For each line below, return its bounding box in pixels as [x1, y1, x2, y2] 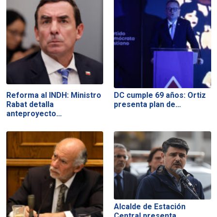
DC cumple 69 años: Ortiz [114, 90, 206, 100]
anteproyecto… [6, 108, 62, 118]
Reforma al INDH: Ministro [6, 90, 101, 100]
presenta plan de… [114, 99, 182, 109]
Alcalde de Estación [114, 202, 186, 212]
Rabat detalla [6, 99, 54, 109]
